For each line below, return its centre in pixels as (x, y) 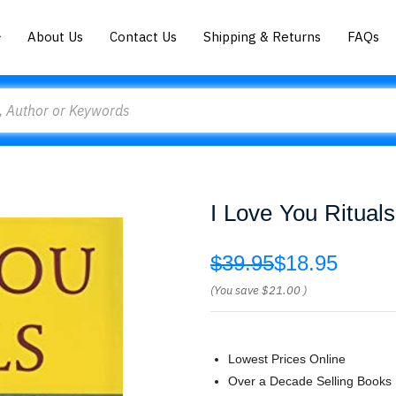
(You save (235, 290)
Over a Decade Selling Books (310, 381)
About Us (56, 36)
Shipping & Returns (263, 36)
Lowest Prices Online (287, 359)
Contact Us (144, 36)
